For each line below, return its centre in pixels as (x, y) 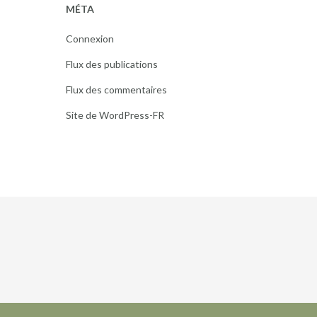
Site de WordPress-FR (115, 115)
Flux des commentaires (116, 90)
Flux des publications (111, 64)
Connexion (90, 39)
